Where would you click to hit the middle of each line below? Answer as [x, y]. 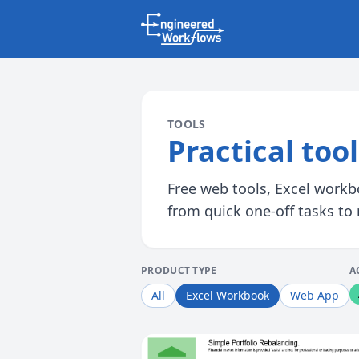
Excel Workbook [228, 295]
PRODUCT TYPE [179, 270]
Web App [315, 295]
